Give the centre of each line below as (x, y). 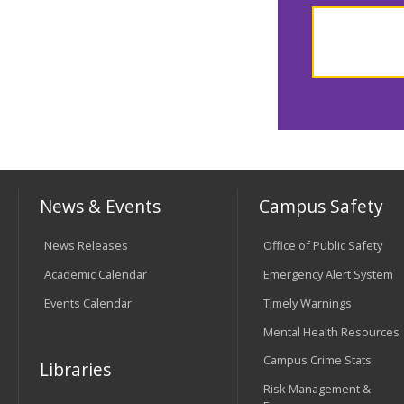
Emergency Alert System (328, 275)
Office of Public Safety (322, 246)
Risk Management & (317, 389)
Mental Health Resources (331, 331)
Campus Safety (321, 206)
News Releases (86, 246)
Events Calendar (87, 303)
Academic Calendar (95, 275)
